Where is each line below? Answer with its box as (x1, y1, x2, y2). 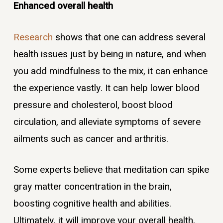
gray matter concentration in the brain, (13, 180, 172, 194)
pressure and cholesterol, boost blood (13, 98, 173, 112)
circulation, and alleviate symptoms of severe (13, 114, 201, 129)
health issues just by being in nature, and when (13, 47, 206, 61)
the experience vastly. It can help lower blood (13, 81, 200, 95)
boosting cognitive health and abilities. (13, 197, 171, 211)
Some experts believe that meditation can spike (13, 163, 209, 177)
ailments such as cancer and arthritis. (13, 131, 168, 146)
